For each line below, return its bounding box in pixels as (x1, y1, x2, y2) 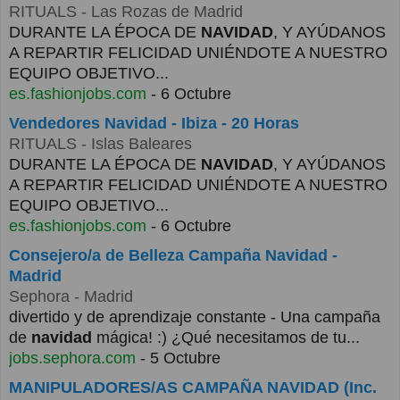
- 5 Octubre (136, 349, 221, 368)
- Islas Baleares (77, 135, 192, 154)
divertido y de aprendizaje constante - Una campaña (9, 308, 380, 327)
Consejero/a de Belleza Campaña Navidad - (9, 246, 337, 265)
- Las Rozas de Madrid (77, 3, 243, 21)
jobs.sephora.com (9, 349, 136, 368)
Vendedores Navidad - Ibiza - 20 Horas (9, 114, 299, 133)
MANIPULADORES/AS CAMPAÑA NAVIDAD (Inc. (9, 379, 377, 397)
